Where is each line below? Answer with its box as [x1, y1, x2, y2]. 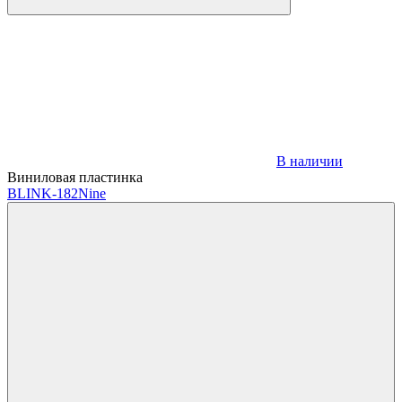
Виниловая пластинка [7, 169, 143, 185]
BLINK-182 [7, 185, 78, 201]
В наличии [276, 153, 343, 169]
